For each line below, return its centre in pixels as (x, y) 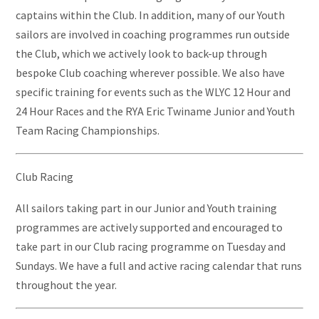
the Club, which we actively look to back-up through (141, 54)
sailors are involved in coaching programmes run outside (153, 35)
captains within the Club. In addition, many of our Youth (150, 15)
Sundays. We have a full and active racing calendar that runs (159, 266)
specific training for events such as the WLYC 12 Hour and (153, 92)
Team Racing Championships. (88, 131)
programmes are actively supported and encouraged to (149, 228)
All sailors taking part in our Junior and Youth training (146, 208)
